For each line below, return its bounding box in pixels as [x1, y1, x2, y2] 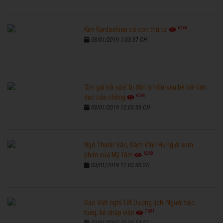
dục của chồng [84, 93, 126, 102]
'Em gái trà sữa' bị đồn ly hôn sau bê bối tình [84, 83, 207, 92]
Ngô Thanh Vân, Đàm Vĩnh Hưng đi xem [84, 141, 194, 149]
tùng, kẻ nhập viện [84, 209, 135, 217]
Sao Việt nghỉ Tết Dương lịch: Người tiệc [84, 199, 195, 207]
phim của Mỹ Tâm [84, 151, 133, 159]
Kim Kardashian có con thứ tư [84, 25, 168, 34]
